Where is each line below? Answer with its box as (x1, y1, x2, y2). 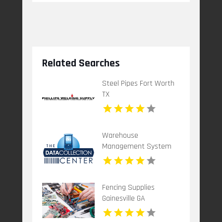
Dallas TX (102, 152, 130, 163)
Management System (102, 141, 171, 152)
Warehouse (102, 130, 138, 141)
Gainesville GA (102, 193, 145, 204)
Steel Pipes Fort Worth (102, 78, 174, 89)
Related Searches (42, 56, 120, 71)
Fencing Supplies (102, 182, 155, 193)
